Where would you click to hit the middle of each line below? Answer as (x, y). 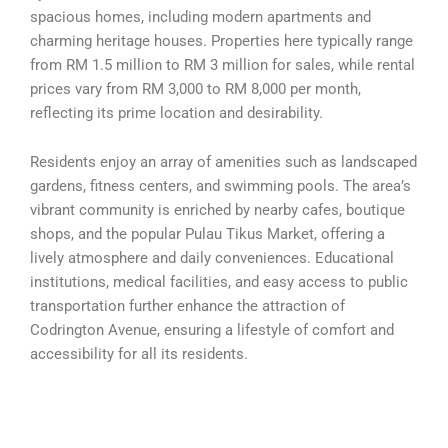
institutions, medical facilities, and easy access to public (219, 282)
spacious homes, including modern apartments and (200, 16)
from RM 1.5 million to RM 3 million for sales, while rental (222, 64)
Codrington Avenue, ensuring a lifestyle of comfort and (212, 330)
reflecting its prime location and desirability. (176, 112)
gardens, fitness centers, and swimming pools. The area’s (220, 186)
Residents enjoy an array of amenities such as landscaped (223, 162)
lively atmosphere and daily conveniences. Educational (212, 258)
